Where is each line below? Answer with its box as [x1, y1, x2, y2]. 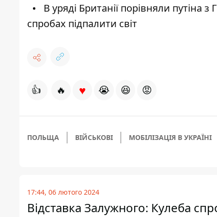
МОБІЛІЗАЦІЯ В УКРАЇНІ [129, 133, 212, 142]
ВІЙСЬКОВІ [75, 133, 113, 142]
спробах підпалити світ [27, 17, 137, 31]
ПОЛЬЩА [27, 133, 59, 142]
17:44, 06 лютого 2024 [27, 187, 99, 197]
